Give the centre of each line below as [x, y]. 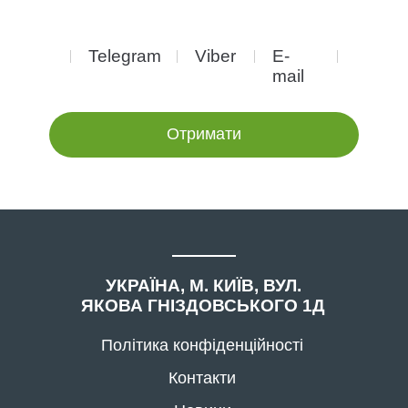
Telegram [125, 56]
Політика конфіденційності [203, 345]
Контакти [203, 378]
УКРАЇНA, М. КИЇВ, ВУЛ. [203, 286]
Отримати [204, 134]
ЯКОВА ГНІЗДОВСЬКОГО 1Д [204, 306]
